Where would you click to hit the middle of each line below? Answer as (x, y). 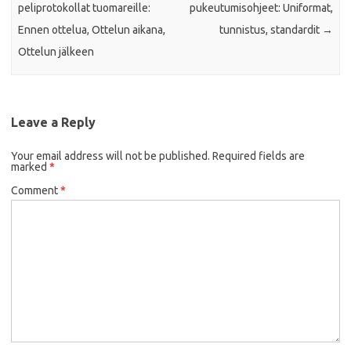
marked (30, 167)
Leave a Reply (53, 123)
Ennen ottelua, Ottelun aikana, (92, 29)
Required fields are (259, 156)
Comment (36, 191)
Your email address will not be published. (110, 156)
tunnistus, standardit (270, 29)
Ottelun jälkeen (56, 51)
